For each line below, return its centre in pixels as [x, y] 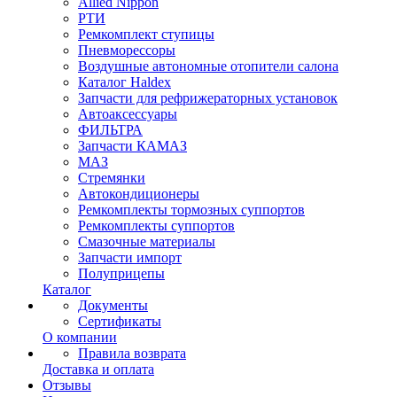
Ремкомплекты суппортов [156, 226]
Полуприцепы [121, 273]
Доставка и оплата [98, 369]
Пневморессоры [127, 50]
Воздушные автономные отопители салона [208, 66]
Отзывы [67, 385]
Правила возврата [132, 353]
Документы [113, 305]
